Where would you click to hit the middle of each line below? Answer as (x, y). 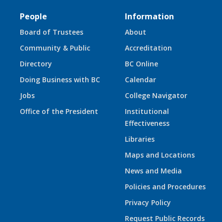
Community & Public (55, 48)
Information (149, 16)
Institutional (147, 111)
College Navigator (156, 95)
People (33, 16)
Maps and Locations (160, 155)
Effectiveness (147, 123)
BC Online (141, 63)
